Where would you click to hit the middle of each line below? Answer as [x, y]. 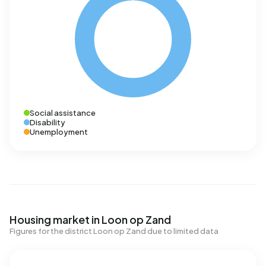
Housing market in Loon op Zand [90, 219]
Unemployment [59, 132]
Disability [47, 122]
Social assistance [63, 113]
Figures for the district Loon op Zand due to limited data [114, 231]
